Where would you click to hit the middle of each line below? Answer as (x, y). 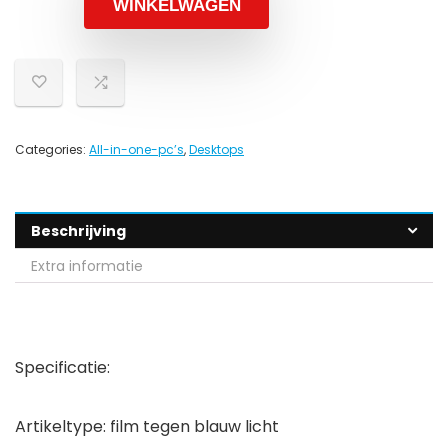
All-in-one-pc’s (136, 150)
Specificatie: (62, 368)
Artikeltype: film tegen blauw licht (147, 427)
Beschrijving (78, 231)
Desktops (216, 150)
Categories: (52, 150)
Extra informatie (87, 266)
